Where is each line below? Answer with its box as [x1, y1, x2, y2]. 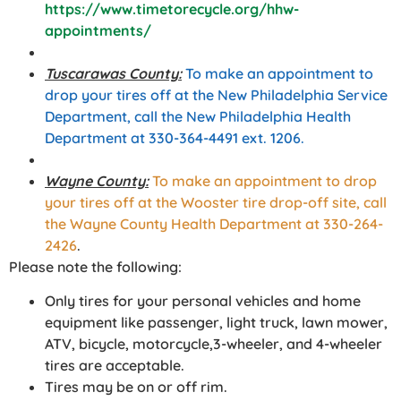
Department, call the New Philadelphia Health [45, 107, 351, 125]
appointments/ [45, 21, 151, 39]
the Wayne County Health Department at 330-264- [45, 214, 383, 233]
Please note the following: [9, 257, 182, 276]
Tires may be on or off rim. [45, 378, 227, 397]
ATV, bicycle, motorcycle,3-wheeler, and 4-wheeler [45, 335, 382, 354]
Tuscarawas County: [45, 64, 182, 82]
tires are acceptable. [45, 356, 184, 375]
